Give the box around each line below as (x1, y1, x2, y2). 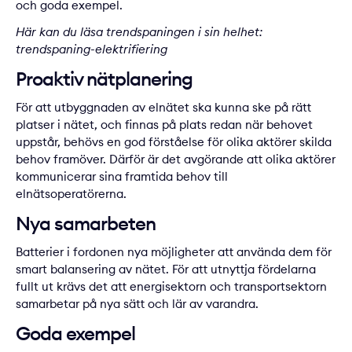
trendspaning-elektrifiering (16, 42, 167, 57)
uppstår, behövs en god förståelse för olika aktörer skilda (16, 134, 332, 150)
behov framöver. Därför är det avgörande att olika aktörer (16, 152, 335, 167)
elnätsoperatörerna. (16, 186, 126, 202)
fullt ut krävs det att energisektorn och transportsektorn (16, 279, 327, 295)
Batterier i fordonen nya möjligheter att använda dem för (16, 244, 332, 260)
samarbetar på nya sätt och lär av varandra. (16, 296, 258, 312)
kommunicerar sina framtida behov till (16, 169, 228, 185)
